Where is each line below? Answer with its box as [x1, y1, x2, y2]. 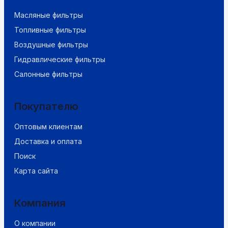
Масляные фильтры [14, 11, 83, 19]
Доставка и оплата [14, 137, 82, 146]
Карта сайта [14, 166, 58, 175]
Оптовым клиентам [14, 122, 82, 131]
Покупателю [14, 100, 78, 112]
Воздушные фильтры [14, 40, 88, 49]
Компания [14, 197, 66, 209]
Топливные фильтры [14, 25, 86, 34]
